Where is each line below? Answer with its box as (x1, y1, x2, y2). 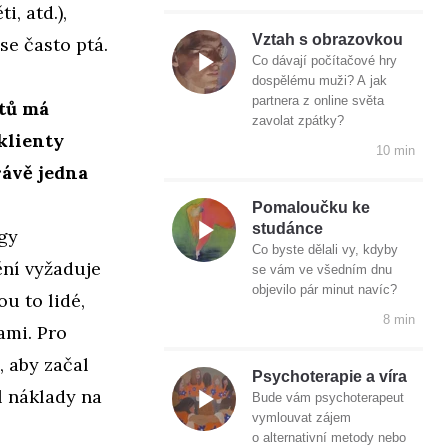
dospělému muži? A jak (252, 73, 387, 89)
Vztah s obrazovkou (252, 31, 403, 49)
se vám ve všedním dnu (252, 262, 392, 278)
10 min (376, 143, 415, 159)
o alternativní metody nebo (252, 430, 406, 446)
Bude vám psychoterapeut (252, 390, 404, 406)
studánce (252, 220, 323, 238)
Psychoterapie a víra (252, 368, 407, 386)
